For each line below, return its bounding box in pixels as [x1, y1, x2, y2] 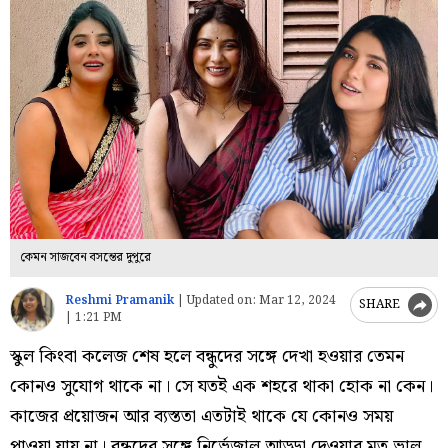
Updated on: [187, 291, 256, 311]
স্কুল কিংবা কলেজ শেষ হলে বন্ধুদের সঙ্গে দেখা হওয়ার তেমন [10, 341, 404, 371]
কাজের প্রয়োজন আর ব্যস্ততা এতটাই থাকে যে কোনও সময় [10, 401, 393, 431]
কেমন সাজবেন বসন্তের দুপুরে [20, 247, 151, 267]
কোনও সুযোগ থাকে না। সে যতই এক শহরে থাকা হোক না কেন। [10, 371, 433, 401]
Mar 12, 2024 [256, 291, 336, 311]
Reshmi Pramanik [65, 291, 174, 311]
